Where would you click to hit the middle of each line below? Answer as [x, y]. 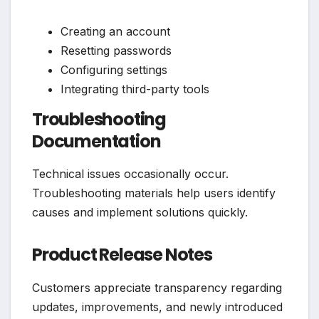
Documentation [96, 141]
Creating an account [115, 31]
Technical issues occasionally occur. [130, 174]
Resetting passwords [116, 50]
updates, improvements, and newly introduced [157, 307]
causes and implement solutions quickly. [140, 213]
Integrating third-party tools [135, 89]
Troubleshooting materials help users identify [154, 193]
